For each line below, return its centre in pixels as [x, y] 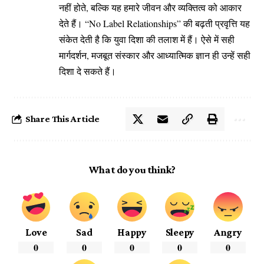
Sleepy [180, 232]
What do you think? [132, 170]
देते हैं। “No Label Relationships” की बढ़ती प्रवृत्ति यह [154, 24]
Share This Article [62, 119]
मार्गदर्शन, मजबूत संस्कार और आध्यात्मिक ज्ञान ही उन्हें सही [155, 55]
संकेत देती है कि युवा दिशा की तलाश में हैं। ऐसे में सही [147, 39]
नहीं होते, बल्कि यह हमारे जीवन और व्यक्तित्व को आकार [150, 8]
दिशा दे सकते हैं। [88, 71]
